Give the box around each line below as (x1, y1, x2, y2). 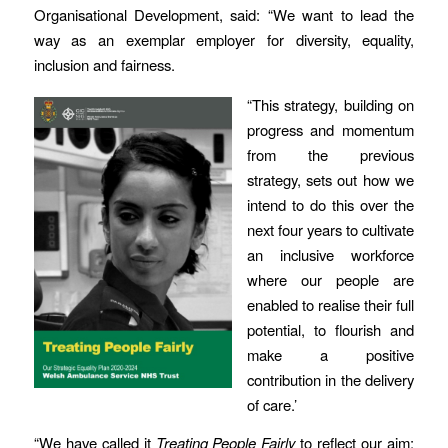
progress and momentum (246, 119, 415, 141)
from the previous (246, 144, 415, 166)
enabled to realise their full (246, 294, 415, 316)
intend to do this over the (246, 194, 415, 216)
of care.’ (246, 394, 297, 416)
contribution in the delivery (246, 369, 415, 391)
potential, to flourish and (246, 319, 415, 341)
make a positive (246, 344, 415, 366)
